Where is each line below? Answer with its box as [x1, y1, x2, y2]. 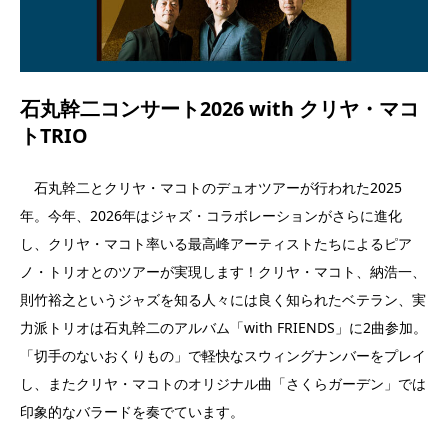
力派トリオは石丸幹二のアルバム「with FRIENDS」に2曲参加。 [20, 317, 427, 337]
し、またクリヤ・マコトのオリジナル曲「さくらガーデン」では [20, 373, 426, 393]
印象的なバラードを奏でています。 [20, 401, 244, 421]
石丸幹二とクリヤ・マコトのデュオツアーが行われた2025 [20, 177, 402, 197]
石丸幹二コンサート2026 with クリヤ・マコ [20, 95, 419, 123]
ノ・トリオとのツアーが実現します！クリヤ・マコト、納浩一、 [20, 261, 426, 281]
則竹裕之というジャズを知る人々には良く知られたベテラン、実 [20, 289, 426, 309]
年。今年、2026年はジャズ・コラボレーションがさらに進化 [20, 205, 402, 225]
